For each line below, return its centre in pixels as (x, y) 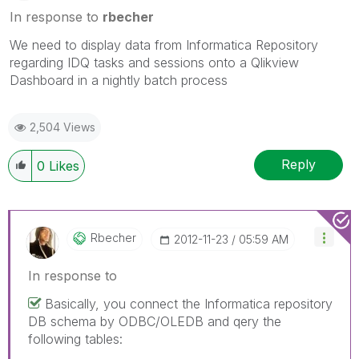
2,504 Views (63, 127)
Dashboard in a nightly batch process (119, 80)
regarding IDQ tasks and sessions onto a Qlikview (154, 62)
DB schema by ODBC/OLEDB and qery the (155, 321)
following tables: (75, 339)
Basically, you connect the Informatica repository (189, 303)
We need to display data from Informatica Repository (164, 44)
